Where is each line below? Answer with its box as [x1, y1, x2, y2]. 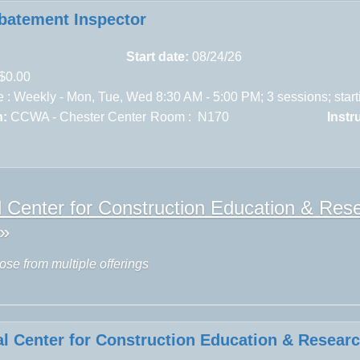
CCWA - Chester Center [10, 109, 147, 124]
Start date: [126, 49, 190, 63]
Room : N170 [150, 109, 230, 124]
